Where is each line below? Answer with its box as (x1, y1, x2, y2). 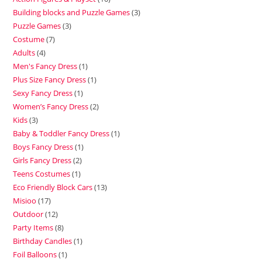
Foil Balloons (13, 249, 57, 260)
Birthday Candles (13, 236, 73, 246)
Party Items (13, 222, 54, 233)
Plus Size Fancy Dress (13, 74, 87, 85)
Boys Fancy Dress (13, 142, 74, 152)
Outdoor (13, 209, 44, 219)
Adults (13, 47, 36, 58)
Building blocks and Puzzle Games (13, 7, 130, 18)
